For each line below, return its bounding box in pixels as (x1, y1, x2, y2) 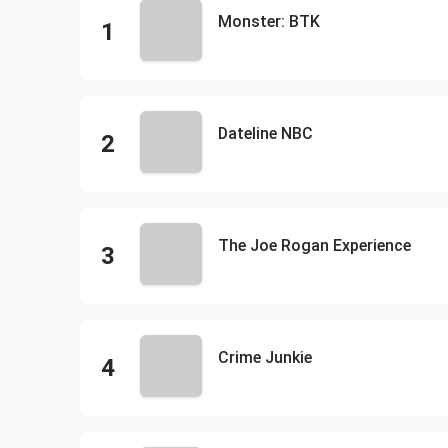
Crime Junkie (218, 348, 312, 367)
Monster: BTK (218, 12, 320, 31)
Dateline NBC (218, 124, 313, 143)
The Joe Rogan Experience (218, 236, 411, 255)
